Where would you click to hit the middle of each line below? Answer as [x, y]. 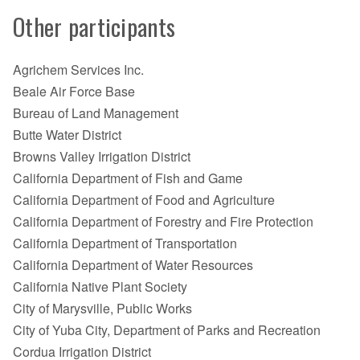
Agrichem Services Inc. [78, 70]
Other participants [94, 26]
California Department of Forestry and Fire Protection [163, 222]
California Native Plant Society [100, 287]
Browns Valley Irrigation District [102, 157]
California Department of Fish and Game [128, 178]
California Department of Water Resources [133, 265]
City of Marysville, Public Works [102, 309]
